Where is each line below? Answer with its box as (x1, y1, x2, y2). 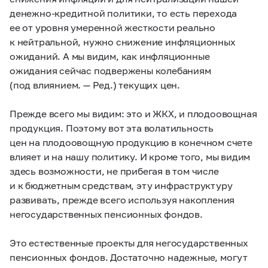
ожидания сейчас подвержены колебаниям (10, 65, 211, 76)
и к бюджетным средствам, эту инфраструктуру (10, 179, 233, 191)
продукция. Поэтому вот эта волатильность (10, 122, 214, 133)
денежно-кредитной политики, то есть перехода (10, 7, 237, 19)
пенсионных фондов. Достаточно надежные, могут (10, 251, 248, 263)
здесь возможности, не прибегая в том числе (10, 165, 219, 176)
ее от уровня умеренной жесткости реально (10, 22, 215, 33)
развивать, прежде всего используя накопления (10, 194, 235, 205)
